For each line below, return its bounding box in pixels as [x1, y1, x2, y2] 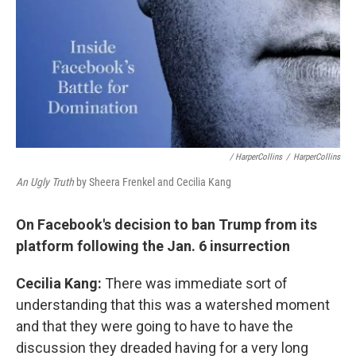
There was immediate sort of [105, 274, 288, 292]
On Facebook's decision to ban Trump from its [16, 215, 317, 233]
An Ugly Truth [16, 175, 74, 188]
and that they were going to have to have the [16, 317, 293, 335]
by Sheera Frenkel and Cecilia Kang [74, 175, 231, 188]
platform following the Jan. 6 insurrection [16, 237, 290, 254]
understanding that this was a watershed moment [16, 296, 330, 313]
